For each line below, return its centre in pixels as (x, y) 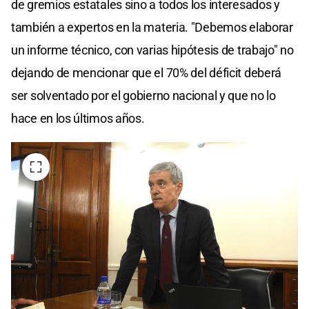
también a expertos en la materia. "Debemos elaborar (152, 28)
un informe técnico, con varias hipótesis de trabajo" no (152, 50)
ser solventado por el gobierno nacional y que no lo (143, 96)
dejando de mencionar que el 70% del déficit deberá (147, 73)
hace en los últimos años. (78, 119)
